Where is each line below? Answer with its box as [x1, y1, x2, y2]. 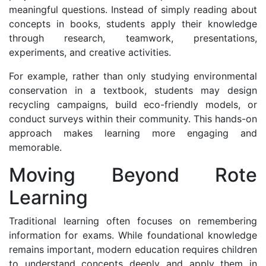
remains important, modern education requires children [9, 243, 257, 255]
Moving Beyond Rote [9, 163, 257, 186]
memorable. [9, 141, 62, 153]
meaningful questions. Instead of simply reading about [9, 3, 257, 15]
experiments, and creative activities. [9, 46, 171, 58]
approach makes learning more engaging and [9, 126, 257, 139]
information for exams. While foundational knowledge [9, 229, 257, 241]
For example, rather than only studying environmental [9, 69, 257, 82]
